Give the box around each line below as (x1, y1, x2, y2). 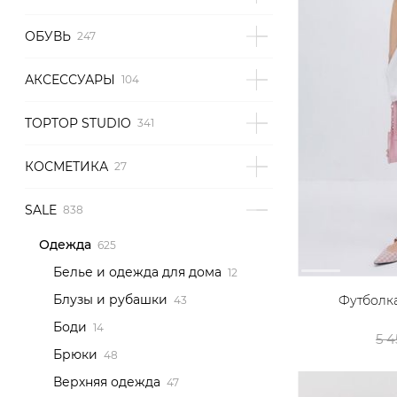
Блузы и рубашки (53, 292, 167, 307)
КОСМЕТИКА (25, 159, 108, 175)
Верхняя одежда (53, 374, 160, 390)
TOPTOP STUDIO (25, 115, 131, 131)
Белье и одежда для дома (53, 264, 222, 280)
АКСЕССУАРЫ (25, 72, 115, 88)
